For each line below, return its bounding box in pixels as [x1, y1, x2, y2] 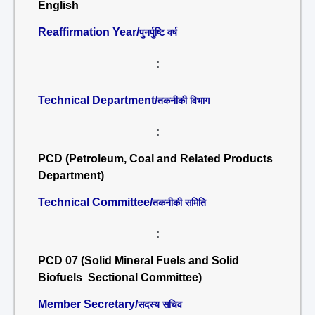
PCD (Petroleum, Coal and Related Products [38, 153, 273, 165]
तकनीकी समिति [153, 197, 206, 208]
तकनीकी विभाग [157, 95, 210, 106]
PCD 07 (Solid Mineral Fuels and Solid [38, 255, 239, 266]
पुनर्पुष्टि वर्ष [139, 27, 177, 38]
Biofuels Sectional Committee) [38, 271, 202, 283]
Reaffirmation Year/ [38, 26, 139, 38]
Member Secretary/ [38, 298, 138, 310]
